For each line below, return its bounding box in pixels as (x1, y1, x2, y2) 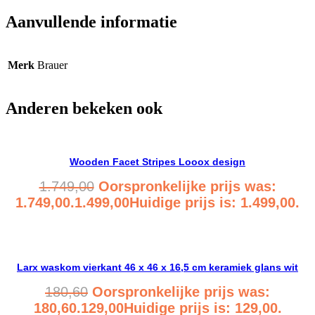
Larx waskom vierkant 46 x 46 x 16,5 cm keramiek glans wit (17, 261, 298, 273)
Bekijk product (20, 226, 78, 237)
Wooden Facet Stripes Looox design (70, 155, 245, 167)
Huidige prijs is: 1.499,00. (129, 194, 300, 210)
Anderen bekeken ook (6, 98, 162, 117)
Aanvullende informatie (6, 12, 177, 31)
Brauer (37, 58, 67, 71)
